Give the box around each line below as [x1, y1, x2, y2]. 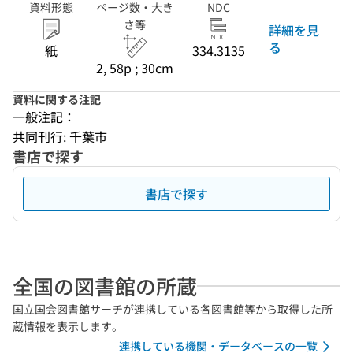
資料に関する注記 [13, 91, 101, 107]
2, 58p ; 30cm [96, 58, 173, 77]
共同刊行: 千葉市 [13, 127, 107, 146]
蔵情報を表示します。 [13, 318, 123, 334]
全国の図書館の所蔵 [13, 271, 197, 300]
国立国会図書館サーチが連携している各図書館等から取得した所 [13, 301, 333, 317]
